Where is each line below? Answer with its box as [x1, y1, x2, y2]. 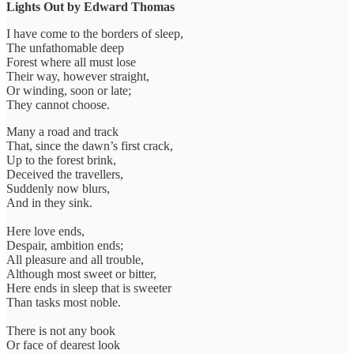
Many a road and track [6, 124, 119, 138]
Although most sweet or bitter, [6, 266, 156, 281]
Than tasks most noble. [6, 295, 121, 309]
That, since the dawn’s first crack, [6, 138, 173, 153]
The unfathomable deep [6, 40, 124, 55]
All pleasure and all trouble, [6, 252, 144, 266]
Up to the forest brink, [6, 153, 116, 167]
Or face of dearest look [6, 337, 120, 352]
